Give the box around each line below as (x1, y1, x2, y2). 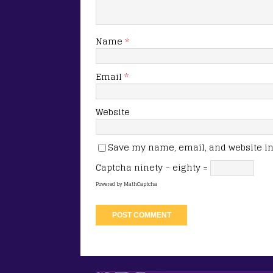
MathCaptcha (124, 179, 157, 188)
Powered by (96, 179, 124, 188)
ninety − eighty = (134, 159, 210, 175)
